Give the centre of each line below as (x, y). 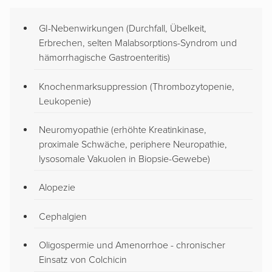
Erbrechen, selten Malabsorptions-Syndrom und (138, 43)
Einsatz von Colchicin (83, 260)
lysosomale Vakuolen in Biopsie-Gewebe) (124, 159)
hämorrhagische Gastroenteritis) (104, 58)
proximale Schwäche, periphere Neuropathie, (133, 145)
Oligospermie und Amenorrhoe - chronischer (132, 246)
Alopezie (57, 188)
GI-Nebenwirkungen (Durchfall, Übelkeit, (123, 29)
